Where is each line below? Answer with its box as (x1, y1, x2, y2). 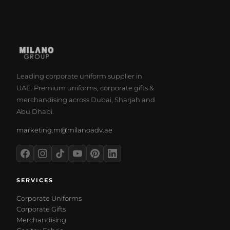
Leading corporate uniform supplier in (16, 72, 142, 81)
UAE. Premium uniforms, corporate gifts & (16, 84, 154, 92)
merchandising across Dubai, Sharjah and (16, 95, 155, 104)
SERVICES (16, 177, 53, 184)
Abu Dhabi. (16, 107, 54, 116)
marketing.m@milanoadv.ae (16, 126, 112, 135)
